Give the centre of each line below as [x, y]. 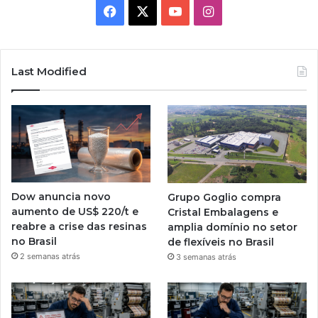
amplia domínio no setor [233, 227]
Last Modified [49, 72]
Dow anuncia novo [61, 197]
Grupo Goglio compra [225, 198]
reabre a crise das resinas [79, 227]
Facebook [146, 11]
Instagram [243, 11]
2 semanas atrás [50, 257]
